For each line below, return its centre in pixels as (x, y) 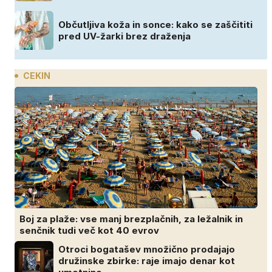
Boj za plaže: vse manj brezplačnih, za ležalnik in (131, 219)
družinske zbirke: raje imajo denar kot (147, 260)
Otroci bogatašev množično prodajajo (147, 249)
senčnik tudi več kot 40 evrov (89, 231)
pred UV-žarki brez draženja (124, 36)
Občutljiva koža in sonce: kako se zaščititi (155, 25)
